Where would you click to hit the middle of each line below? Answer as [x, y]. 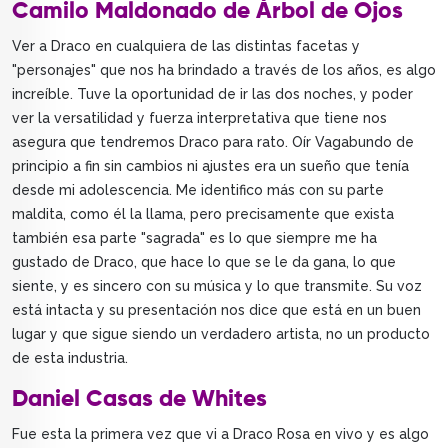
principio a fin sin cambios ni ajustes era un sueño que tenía [210, 166]
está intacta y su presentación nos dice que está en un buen [216, 310]
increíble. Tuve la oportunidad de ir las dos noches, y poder [212, 94]
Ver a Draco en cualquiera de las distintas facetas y [186, 46]
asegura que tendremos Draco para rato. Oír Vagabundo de [213, 142]
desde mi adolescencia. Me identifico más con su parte [198, 190]
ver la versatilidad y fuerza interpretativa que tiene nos [199, 118]
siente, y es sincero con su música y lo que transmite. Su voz [217, 286]
